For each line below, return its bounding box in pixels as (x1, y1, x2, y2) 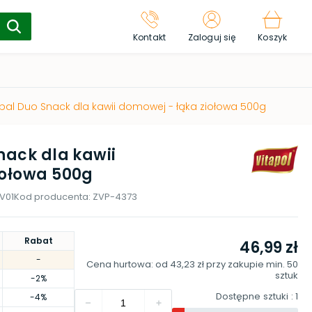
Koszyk (258, 31, 287, 43)
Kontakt (133, 31, 166, 43)
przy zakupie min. (206, 258, 287, 271)
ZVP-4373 (93, 190, 137, 203)
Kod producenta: (14, 190, 93, 203)
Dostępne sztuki (215, 290, 289, 303)
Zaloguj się (187, 31, 236, 43)
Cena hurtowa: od (86, 258, 170, 271)
